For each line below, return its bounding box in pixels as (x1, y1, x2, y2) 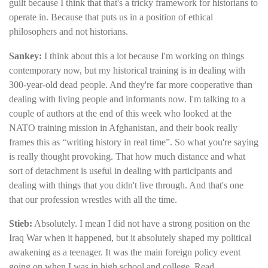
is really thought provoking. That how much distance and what (9, 151, 245, 162)
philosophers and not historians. (9, 26, 128, 37)
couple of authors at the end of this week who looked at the (9, 108, 232, 118)
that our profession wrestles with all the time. (9, 194, 177, 205)
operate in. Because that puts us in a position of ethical (9, 12, 213, 23)
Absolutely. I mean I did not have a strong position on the (32, 218, 250, 229)
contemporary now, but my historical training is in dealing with (9, 65, 245, 75)
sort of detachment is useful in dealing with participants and (9, 165, 232, 176)
